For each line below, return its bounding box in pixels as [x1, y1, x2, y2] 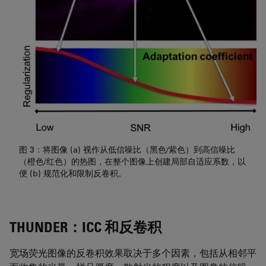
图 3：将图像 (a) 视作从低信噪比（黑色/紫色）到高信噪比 [19, 144, 235, 156]
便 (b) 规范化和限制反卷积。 [19, 168, 126, 179]
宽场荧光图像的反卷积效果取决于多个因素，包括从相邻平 [9, 246, 256, 259]
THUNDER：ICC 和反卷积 [9, 218, 161, 236]
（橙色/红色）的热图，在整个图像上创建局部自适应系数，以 [19, 156, 246, 167]
